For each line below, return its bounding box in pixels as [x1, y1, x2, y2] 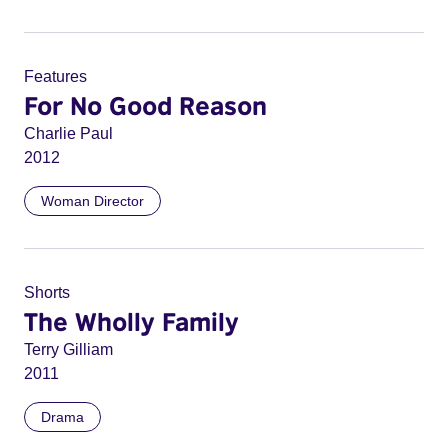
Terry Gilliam [24, 341, 113, 358]
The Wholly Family [24, 306, 239, 336]
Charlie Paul [24, 125, 113, 142]
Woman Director [41, 193, 144, 209]
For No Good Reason [24, 90, 267, 120]
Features [24, 68, 87, 85]
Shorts [24, 284, 70, 301]
